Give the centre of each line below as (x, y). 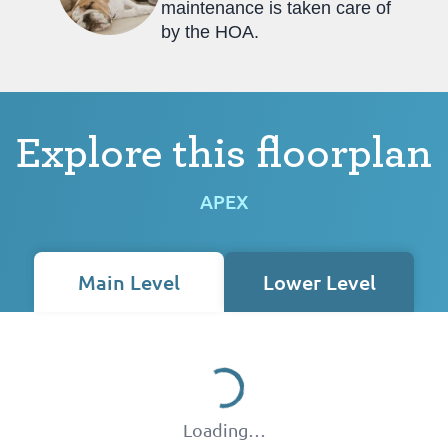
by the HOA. (210, 31)
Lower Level (319, 281)
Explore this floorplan (224, 153)
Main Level (129, 281)
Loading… (224, 429)
